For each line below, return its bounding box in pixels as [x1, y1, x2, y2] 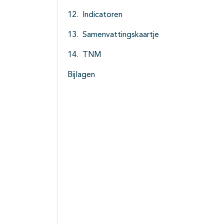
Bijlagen [67, 71, 95, 79]
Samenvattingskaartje [82, 31, 159, 39]
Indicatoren [82, 11, 122, 19]
